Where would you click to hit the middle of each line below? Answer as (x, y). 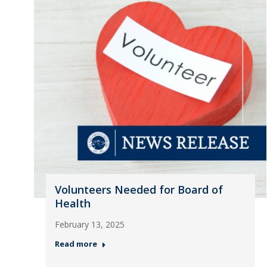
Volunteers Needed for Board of (139, 190)
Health (72, 203)
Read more (76, 244)
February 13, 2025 (89, 224)
